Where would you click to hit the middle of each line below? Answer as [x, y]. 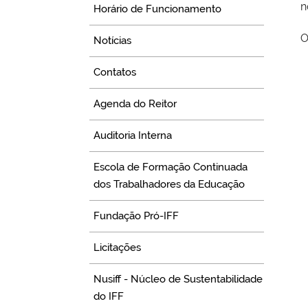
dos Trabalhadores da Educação [169, 184]
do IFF [109, 296]
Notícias [113, 40]
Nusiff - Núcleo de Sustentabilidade [178, 279]
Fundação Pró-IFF [136, 216]
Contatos [115, 72]
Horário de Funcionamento [158, 9]
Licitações [118, 247]
